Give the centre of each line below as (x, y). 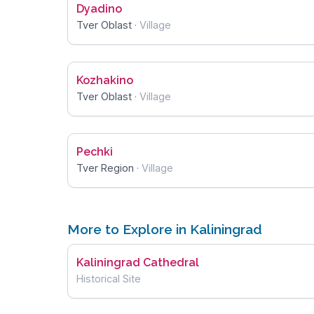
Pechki (95, 152)
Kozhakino (105, 81)
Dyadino (99, 9)
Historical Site (109, 279)
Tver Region (105, 168)
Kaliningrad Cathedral (138, 263)
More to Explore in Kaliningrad (165, 230)
